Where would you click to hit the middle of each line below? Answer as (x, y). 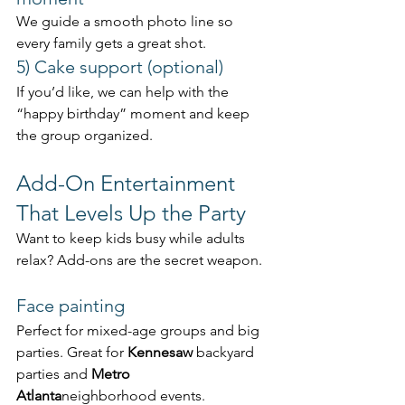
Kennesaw (160, 353)
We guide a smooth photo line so (127, 22)
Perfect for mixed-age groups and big (140, 331)
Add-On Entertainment (128, 184)
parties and (54, 374)
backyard (225, 353)
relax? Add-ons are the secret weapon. (139, 260)
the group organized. (85, 136)
